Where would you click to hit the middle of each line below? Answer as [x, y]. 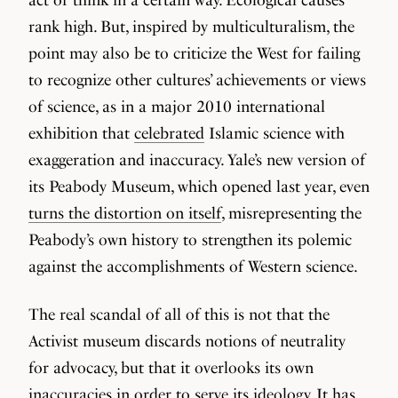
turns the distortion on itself [125, 213]
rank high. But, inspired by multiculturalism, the [191, 26]
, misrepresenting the [291, 213]
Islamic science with [275, 133]
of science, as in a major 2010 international [177, 106]
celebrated [169, 133]
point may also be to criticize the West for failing [194, 53]
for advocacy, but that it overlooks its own [171, 367]
